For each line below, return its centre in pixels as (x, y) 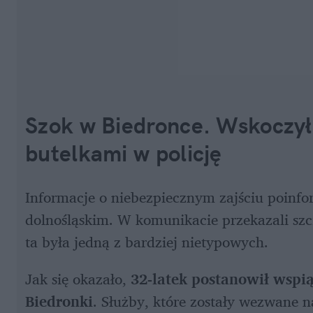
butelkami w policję (124, 153)
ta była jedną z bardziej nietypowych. (147, 241)
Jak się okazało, (78, 278)
